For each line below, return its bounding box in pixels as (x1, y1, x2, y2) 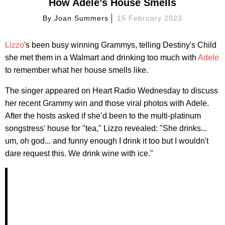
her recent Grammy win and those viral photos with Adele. (5, 98, 209, 107)
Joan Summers (54, 14, 109, 22)
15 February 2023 (117, 14, 182, 22)
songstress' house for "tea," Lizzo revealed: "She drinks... (5, 124, 207, 133)
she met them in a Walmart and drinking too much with (5, 53, 198, 62)
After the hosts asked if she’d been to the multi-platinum (5, 111, 201, 120)
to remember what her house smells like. (5, 65, 148, 74)
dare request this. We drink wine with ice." (5, 149, 153, 158)
